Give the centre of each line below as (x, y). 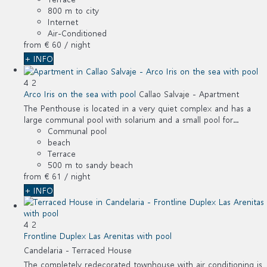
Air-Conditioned (77, 33)
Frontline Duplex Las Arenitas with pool (98, 235)
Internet (63, 21)
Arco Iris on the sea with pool (80, 94)
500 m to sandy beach (90, 164)
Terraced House (102, 250)
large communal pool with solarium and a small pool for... (131, 119)
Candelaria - (48, 250)
